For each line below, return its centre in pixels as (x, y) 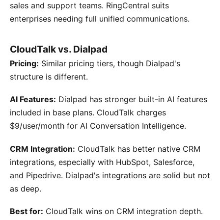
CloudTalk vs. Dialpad (59, 49)
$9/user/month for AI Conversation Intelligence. (98, 126)
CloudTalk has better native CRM (138, 149)
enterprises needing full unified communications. (100, 19)
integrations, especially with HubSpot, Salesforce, (102, 162)
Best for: (27, 211)
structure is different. (49, 77)
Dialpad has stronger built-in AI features (132, 99)
